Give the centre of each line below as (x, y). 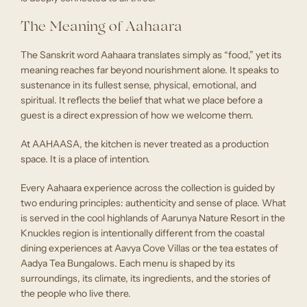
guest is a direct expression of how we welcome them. (137, 115)
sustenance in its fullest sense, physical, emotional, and (138, 85)
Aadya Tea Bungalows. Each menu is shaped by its (128, 263)
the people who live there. (76, 294)
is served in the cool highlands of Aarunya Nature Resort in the (153, 218)
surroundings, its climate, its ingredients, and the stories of (146, 279)
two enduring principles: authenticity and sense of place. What (153, 203)
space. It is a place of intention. (85, 159)
